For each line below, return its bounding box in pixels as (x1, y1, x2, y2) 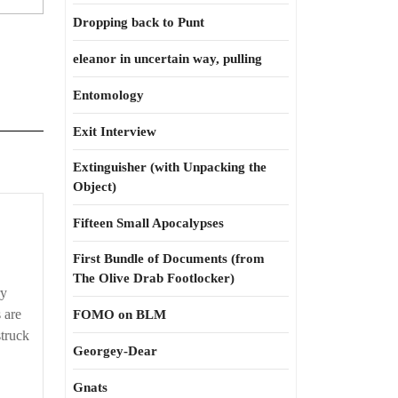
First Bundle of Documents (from (73, 251, 265, 266)
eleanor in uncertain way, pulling (73, 52, 262, 66)
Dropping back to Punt (73, 15, 204, 29)
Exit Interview (73, 124, 156, 139)
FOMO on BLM (73, 307, 166, 322)
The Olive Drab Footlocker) (73, 271, 235, 285)
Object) (73, 179, 116, 194)
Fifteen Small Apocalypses (73, 216, 224, 230)
